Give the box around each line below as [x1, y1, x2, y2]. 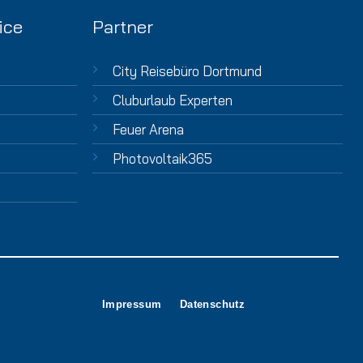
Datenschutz [179, 297, 246, 310]
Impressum [101, 297, 162, 310]
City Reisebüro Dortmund [113, 62, 263, 80]
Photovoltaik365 [113, 150, 213, 168]
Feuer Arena [113, 121, 185, 139]
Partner [92, 15, 154, 39]
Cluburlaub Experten [113, 92, 233, 109]
